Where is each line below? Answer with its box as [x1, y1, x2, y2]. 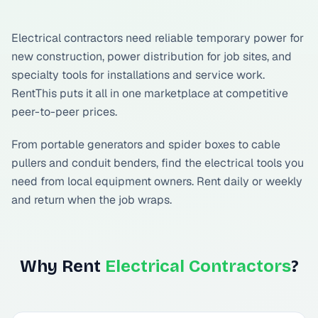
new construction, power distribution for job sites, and [11, 49, 292, 64]
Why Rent [19, 256, 105, 276]
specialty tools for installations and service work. [11, 67, 265, 82]
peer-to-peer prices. [11, 104, 117, 119]
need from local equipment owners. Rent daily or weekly [11, 174, 302, 189]
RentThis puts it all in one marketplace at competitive [11, 86, 288, 101]
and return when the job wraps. [11, 192, 172, 207]
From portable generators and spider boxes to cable [11, 137, 280, 152]
